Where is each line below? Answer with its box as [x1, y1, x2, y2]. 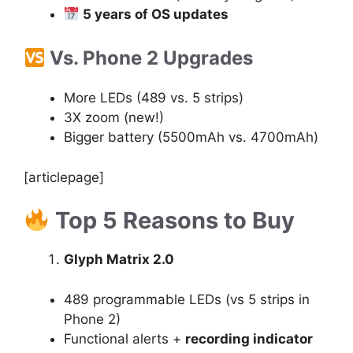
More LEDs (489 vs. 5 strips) [64, 90, 243, 106]
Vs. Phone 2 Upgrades [45, 46, 254, 70]
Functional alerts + [64, 330, 185, 347]
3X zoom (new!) [64, 110, 164, 126]
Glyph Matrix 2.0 [64, 251, 174, 268]
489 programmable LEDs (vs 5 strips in [64, 291, 310, 307]
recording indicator [185, 330, 313, 347]
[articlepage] [24, 169, 104, 185]
